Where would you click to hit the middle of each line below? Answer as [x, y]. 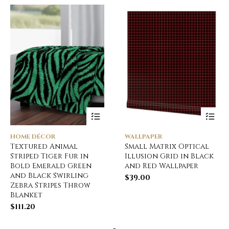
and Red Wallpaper [162, 166]
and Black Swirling [49, 175]
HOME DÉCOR [33, 136]
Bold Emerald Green [51, 166]
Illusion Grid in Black [169, 156]
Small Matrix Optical [167, 146]
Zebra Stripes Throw [50, 185]
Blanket [26, 195]
